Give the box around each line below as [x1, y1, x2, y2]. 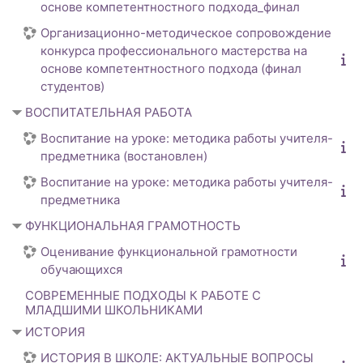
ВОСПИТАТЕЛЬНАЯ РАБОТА [25, 105, 192, 121]
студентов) [41, 79, 105, 95]
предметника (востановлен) [41, 148, 207, 164]
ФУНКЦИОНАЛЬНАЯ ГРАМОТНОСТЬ [25, 218, 241, 234]
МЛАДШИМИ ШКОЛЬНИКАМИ [25, 302, 203, 318]
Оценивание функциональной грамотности [41, 244, 297, 260]
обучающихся [41, 262, 122, 278]
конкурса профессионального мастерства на [41, 43, 307, 59]
